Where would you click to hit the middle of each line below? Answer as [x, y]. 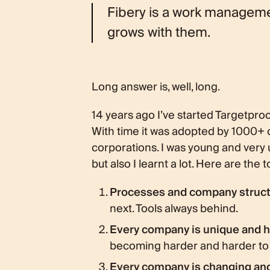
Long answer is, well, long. [156, 87]
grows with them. [159, 33]
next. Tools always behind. [174, 209]
